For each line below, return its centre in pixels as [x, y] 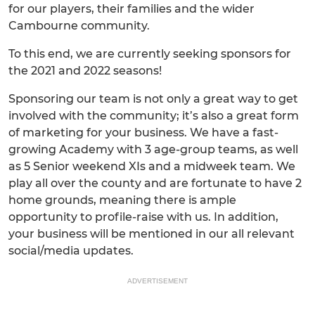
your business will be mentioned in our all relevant [152, 234]
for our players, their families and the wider [131, 9]
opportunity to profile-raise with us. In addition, [143, 217]
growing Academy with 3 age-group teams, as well [153, 149]
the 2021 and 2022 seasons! [85, 71]
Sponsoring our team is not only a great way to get [153, 99]
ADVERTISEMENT [157, 281]
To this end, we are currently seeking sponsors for [150, 54]
